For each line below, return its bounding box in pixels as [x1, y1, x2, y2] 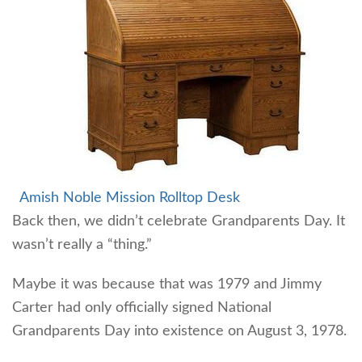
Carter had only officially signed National [12, 300, 271, 315]
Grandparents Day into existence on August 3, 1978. [12, 323, 347, 339]
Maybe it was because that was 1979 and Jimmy [12, 276, 322, 292]
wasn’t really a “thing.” [12, 237, 152, 252]
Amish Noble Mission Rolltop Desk [19, 190, 240, 205]
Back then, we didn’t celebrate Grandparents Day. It [12, 213, 345, 229]
